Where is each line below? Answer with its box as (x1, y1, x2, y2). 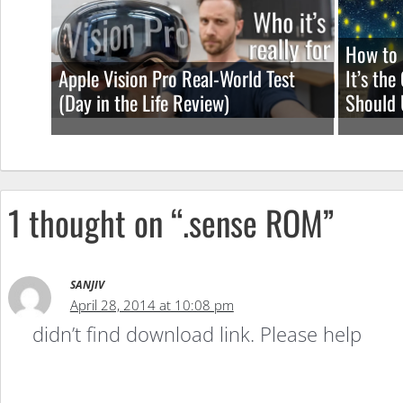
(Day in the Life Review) (58, 86, 229, 118)
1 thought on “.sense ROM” (8, 196, 334, 247)
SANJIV (69, 277, 104, 293)
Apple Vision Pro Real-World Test (58, 62, 295, 94)
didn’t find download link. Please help (31, 320, 362, 348)
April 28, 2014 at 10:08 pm (69, 296, 234, 315)
